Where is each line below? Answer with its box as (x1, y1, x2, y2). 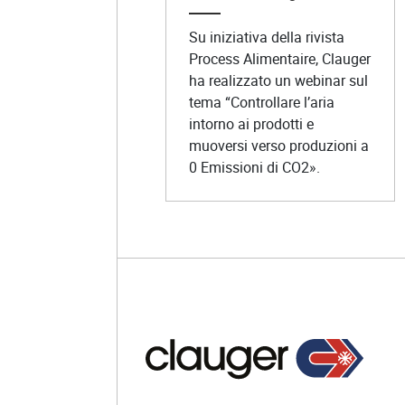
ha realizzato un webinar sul (188, 70, 368, 90)
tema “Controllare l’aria (188, 91, 334, 112)
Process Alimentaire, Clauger (188, 48, 371, 69)
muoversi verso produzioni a (188, 135, 369, 155)
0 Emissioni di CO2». (188, 156, 320, 177)
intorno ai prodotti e (188, 113, 314, 134)
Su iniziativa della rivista (188, 26, 344, 47)
